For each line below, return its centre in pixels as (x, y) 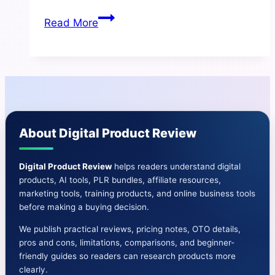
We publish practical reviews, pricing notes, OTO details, (130, 229)
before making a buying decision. (84, 207)
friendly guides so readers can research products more (127, 256)
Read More (71, 23)
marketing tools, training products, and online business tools (137, 194)
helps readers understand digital (176, 167)
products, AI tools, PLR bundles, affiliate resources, (120, 180)
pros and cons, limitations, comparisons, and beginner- (127, 243)
